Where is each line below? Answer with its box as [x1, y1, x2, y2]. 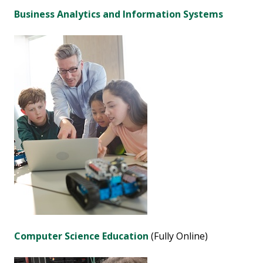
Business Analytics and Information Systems [14, 8, 223, 21]
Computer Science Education [14, 230, 149, 242]
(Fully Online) [149, 230, 208, 242]
